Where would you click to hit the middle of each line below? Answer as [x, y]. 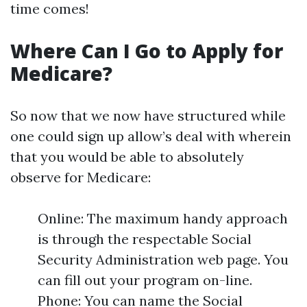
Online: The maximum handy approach [163, 218]
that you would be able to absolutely [127, 157]
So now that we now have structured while [148, 115]
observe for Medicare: [81, 177]
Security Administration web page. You [163, 259]
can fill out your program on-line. [145, 280]
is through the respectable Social [145, 239]
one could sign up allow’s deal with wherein [151, 136]
